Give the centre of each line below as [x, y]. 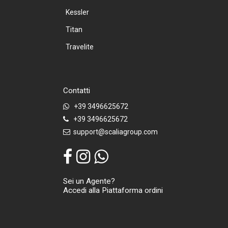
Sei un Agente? [89, 181]
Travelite [80, 47]
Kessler [77, 12]
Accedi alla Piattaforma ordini [113, 190]
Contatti [77, 90]
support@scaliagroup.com [114, 132]
